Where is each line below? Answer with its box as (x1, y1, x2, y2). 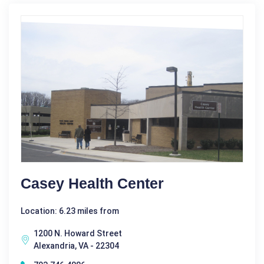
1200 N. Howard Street (34, 229, 122, 239)
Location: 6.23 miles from (21, 206, 119, 216)
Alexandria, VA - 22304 (34, 241, 119, 251)
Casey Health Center (21, 175, 164, 192)
